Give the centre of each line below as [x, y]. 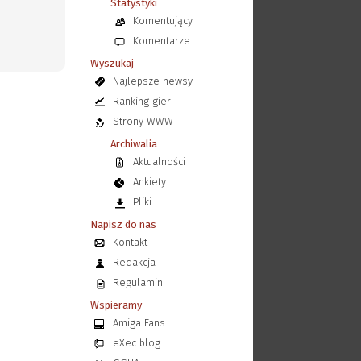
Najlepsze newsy [152, 81]
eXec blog [136, 343]
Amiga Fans [139, 323]
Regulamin [137, 282]
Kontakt [130, 242]
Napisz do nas [123, 224]
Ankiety [149, 182]
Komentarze [161, 41]
